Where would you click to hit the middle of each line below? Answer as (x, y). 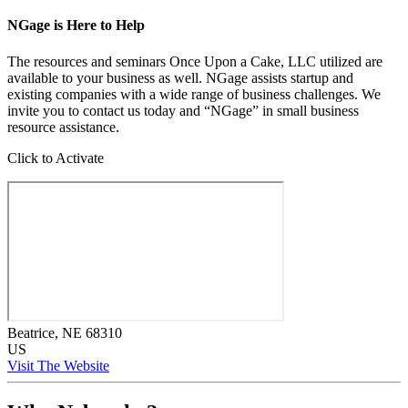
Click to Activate (56, 158)
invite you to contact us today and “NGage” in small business (183, 110)
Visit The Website (58, 365)
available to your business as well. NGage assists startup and (180, 77)
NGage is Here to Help (76, 25)
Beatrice (31, 332)
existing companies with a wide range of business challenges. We (194, 94)
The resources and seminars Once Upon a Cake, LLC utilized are (195, 61)
